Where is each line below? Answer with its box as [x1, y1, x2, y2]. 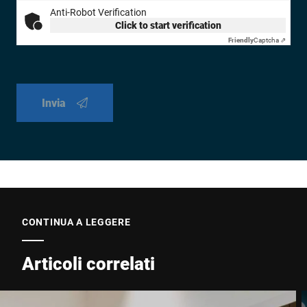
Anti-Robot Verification [50, 5, 147, 19]
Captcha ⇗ [254, 35, 286, 45]
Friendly [228, 35, 254, 45]
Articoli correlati [22, 251, 155, 275]
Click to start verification [114, 18, 221, 32]
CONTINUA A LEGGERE [22, 214, 131, 228]
